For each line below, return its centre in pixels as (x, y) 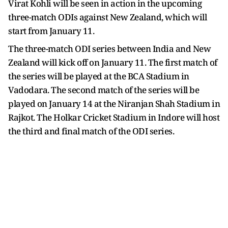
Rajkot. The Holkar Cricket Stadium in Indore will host (114, 117)
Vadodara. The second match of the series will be (104, 90)
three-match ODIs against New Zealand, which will (107, 17)
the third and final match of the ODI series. (91, 131)
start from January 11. (51, 31)
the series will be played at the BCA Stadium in (99, 76)
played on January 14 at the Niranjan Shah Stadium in (114, 103)
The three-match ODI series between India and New (109, 48)
